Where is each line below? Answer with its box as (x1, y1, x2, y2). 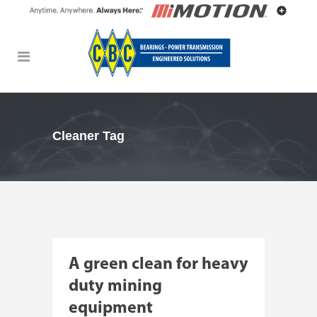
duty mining (69, 277, 162, 295)
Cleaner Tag (52, 129, 125, 144)
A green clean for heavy (69, 255, 248, 273)
